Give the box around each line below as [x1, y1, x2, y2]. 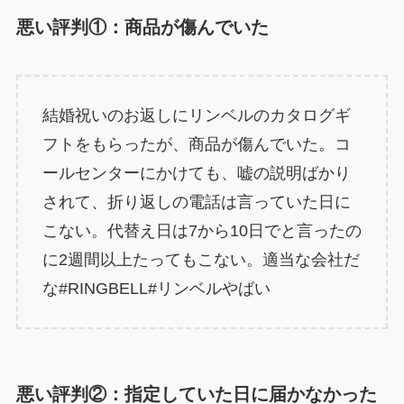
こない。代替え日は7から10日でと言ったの [41, 222, 362, 241]
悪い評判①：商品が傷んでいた [15, 16, 269, 37]
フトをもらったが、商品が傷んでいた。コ [41, 135, 351, 154]
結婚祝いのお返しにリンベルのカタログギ [41, 106, 351, 125]
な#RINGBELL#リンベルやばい [41, 280, 271, 298]
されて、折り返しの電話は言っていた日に [41, 193, 351, 212]
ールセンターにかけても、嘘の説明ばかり [41, 164, 351, 183]
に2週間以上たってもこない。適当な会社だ [41, 251, 360, 270]
